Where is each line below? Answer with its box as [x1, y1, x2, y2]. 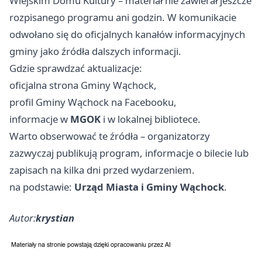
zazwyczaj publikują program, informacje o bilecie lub [9, 146, 249, 160]
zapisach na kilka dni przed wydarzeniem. [9, 163, 195, 177]
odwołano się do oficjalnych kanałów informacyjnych [9, 27, 245, 42]
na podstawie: [9, 180, 74, 194]
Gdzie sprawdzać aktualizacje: [9, 61, 142, 75]
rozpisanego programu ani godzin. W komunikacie [9, 11, 236, 25]
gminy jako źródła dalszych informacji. [9, 44, 181, 58]
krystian [36, 211, 74, 225]
